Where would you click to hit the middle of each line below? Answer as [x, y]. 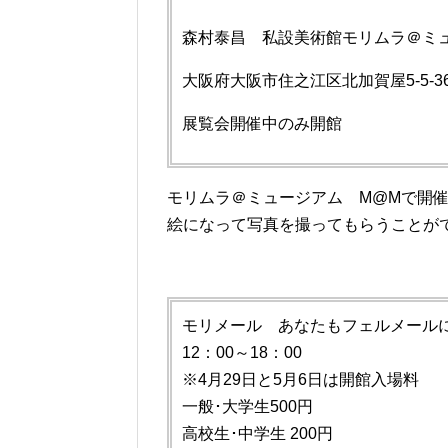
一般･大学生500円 [247, 407]
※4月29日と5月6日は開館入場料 [300, 380]
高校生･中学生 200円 [257, 434]
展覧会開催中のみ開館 [262, 124]
